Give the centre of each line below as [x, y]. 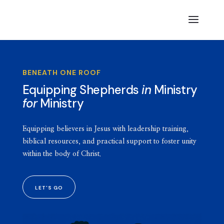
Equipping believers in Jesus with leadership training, [105, 129]
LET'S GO [49, 187]
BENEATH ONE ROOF [61, 72]
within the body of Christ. [61, 154]
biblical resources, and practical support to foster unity [109, 141]
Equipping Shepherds [82, 89]
